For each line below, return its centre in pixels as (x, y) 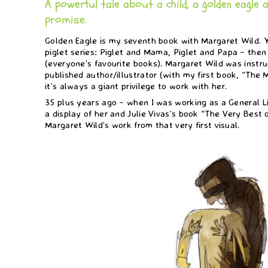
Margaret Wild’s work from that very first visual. (142, 124)
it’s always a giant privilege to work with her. (136, 86)
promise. (66, 19)
